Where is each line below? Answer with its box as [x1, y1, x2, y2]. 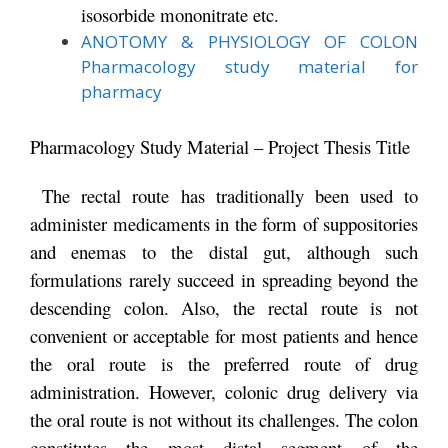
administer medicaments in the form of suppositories [30, 211, 418, 236]
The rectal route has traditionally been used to [30, 183, 418, 208]
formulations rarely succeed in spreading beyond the [30, 267, 418, 292]
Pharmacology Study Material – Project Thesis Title [30, 134, 410, 159]
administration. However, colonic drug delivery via [30, 379, 418, 404]
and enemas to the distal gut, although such [30, 239, 418, 264]
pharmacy [81, 79, 162, 103]
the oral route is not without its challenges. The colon [30, 407, 418, 432]
